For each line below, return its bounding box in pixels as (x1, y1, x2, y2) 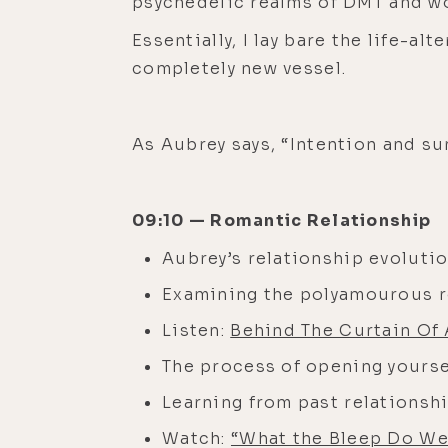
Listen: (162, 319, 231, 341)
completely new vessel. (132, 57, 352, 79)
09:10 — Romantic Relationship (132, 209, 432, 231)
